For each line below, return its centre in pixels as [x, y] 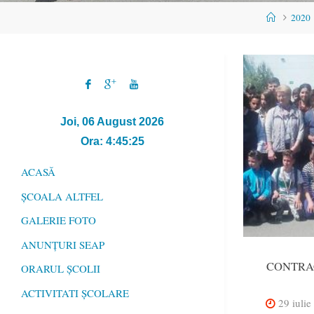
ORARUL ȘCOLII [61, 269]
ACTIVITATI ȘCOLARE [75, 293]
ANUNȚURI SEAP [63, 244]
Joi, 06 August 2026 [112, 121]
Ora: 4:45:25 [112, 141]
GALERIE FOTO [59, 220]
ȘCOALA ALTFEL [62, 196]
